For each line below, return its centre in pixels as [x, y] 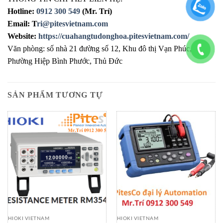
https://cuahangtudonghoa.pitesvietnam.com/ [114, 36]
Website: [23, 36]
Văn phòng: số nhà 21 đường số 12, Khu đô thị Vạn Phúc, [100, 48]
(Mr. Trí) [96, 11]
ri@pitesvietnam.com [72, 23]
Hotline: [22, 11]
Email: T [22, 23]
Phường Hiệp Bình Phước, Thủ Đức [65, 61]
